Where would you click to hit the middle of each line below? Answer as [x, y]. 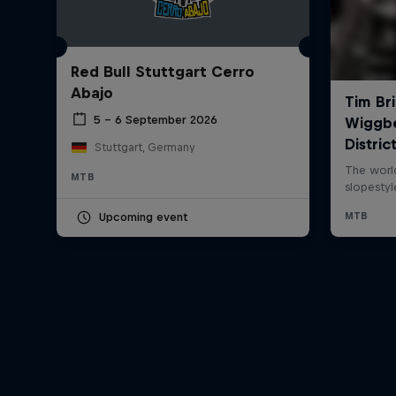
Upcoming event [143, 217]
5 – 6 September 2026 [156, 119]
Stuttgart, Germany [145, 148]
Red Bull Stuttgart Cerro [163, 72]
